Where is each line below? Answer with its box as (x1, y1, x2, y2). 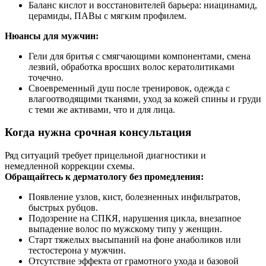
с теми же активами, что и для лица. (28, 104, 175, 115)
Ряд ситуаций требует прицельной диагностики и (5, 150, 206, 160)
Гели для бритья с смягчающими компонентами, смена (28, 50, 251, 61)
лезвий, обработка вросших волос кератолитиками (28, 61, 235, 72)
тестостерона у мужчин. (28, 245, 126, 255)
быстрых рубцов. (28, 202, 98, 213)
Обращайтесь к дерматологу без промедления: (5, 172, 204, 182)
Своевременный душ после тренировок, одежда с (28, 83, 230, 93)
